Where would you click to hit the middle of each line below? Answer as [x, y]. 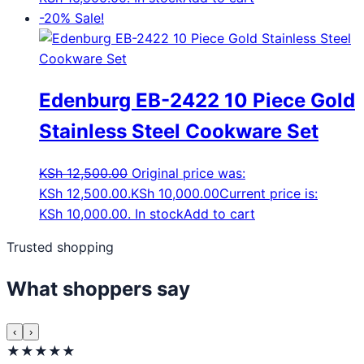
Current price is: [269, 193]
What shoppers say [98, 288]
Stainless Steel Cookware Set [179, 132]
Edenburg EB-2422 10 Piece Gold [197, 101]
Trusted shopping [60, 247]
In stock [159, 214]
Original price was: [188, 173]
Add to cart [219, 214]
